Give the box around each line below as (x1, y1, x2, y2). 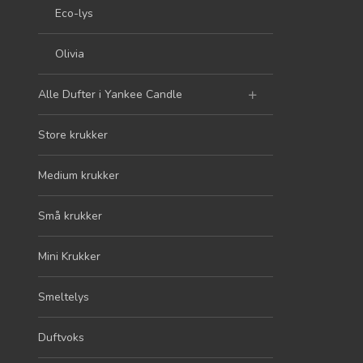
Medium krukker (38, 168, 119, 183)
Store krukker (38, 127, 108, 143)
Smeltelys (38, 289, 89, 305)
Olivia (55, 46, 84, 62)
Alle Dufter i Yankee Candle (38, 87, 182, 102)
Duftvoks (38, 330, 84, 345)
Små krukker (38, 208, 102, 224)
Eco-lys (55, 6, 93, 21)
